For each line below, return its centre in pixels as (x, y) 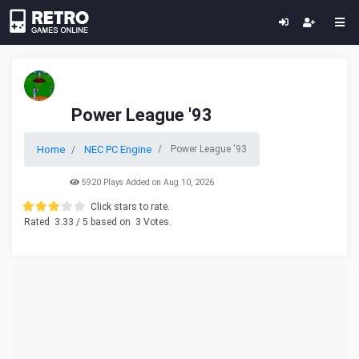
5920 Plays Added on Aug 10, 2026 (147, 182)
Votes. (156, 222)
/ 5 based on (103, 222)
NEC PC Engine (118, 149)
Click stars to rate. (130, 207)
